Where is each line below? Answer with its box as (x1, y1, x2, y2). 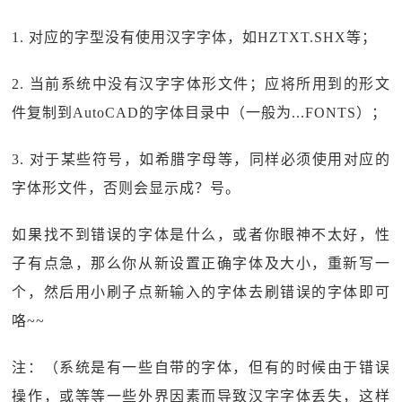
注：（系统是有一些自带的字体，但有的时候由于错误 (12, 360, 390, 375)
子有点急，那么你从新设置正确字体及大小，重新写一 (12, 256, 390, 271)
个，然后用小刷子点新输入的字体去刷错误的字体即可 (12, 284, 390, 300)
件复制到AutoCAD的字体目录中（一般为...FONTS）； (12, 105, 388, 120)
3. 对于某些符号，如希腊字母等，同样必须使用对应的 (12, 152, 390, 167)
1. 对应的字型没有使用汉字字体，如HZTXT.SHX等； (12, 30, 378, 45)
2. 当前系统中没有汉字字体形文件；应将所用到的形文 (12, 76, 390, 92)
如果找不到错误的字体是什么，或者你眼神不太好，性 (12, 227, 390, 242)
